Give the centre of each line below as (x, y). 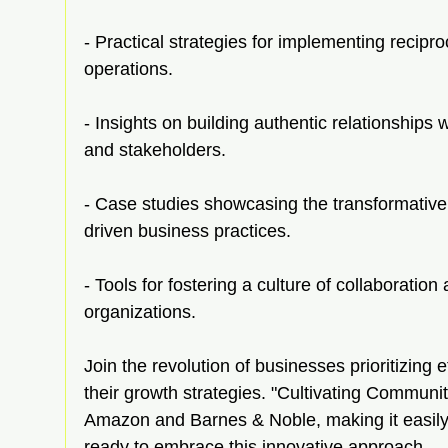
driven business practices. (187, 230)
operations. (128, 68)
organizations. (140, 311)
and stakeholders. (155, 149)
